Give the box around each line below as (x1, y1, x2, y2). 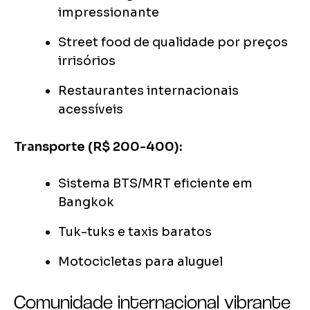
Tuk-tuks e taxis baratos (58, 224, 212, 240)
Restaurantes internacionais (58, 83, 239, 99)
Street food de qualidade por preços (58, 35, 288, 51)
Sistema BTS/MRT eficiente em (58, 176, 253, 192)
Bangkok (58, 194, 114, 210)
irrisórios (58, 53, 116, 69)
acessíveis (58, 102, 123, 118)
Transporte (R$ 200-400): (14, 139, 183, 155)
